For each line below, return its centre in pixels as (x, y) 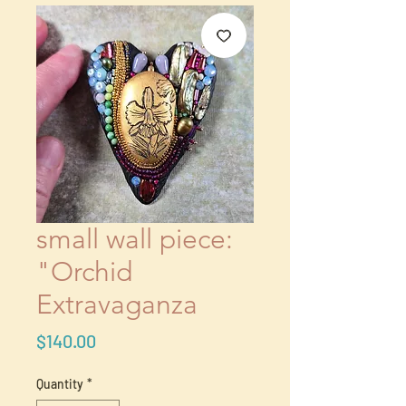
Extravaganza (117, 304)
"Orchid (84, 272)
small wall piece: (135, 239)
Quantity (60, 384)
